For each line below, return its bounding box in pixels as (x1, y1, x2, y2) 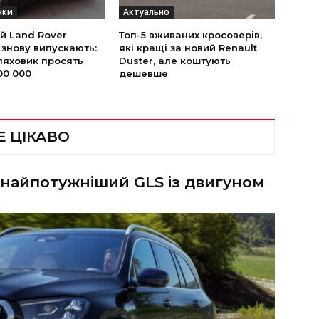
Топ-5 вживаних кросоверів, (119, 29, 263, 41)
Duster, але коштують (119, 55, 231, 67)
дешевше (119, 68, 169, 80)
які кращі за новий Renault (119, 42, 258, 54)
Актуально (123, 6, 170, 19)
